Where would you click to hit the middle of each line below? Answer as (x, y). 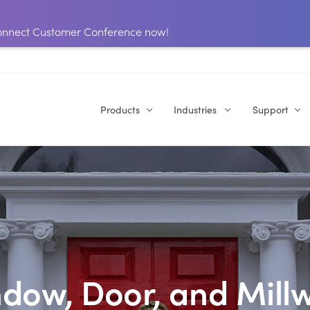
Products (120, 110)
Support (270, 110)
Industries (195, 110)
